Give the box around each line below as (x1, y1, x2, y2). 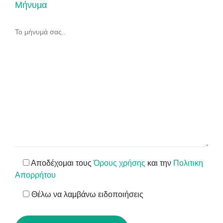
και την (145, 159, 173, 168)
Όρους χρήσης (94, 159, 145, 168)
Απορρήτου (15, 171, 56, 180)
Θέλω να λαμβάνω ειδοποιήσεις (29, 190, 143, 199)
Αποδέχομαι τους (29, 159, 94, 168)
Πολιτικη (173, 159, 203, 168)
